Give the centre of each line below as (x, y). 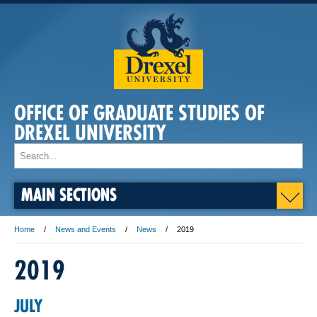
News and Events (86, 229)
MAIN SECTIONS (69, 194)
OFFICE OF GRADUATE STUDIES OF (139, 113)
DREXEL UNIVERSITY (90, 133)
